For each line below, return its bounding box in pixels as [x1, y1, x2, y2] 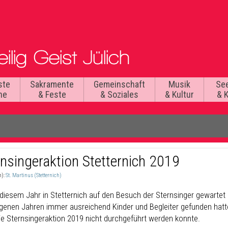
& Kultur [165, 89, 194, 100]
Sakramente [30, 79, 74, 90]
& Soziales [100, 89, 138, 100]
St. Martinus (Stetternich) [6, 172, 62, 179]
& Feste [38, 89, 66, 100]
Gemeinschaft [94, 79, 145, 90]
